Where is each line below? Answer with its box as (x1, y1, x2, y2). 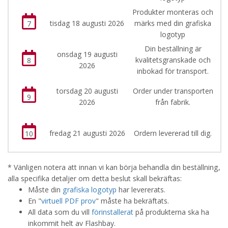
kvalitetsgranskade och (135, 55, 211, 65)
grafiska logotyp (63, 185, 117, 194)
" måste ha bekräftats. (96, 196, 169, 206)
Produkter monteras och (132, 7, 213, 17)
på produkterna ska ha (133, 207, 209, 217)
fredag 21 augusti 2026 (49, 128, 125, 138)
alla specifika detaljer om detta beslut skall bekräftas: (8, 174, 182, 183)
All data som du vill (28, 207, 92, 217)
